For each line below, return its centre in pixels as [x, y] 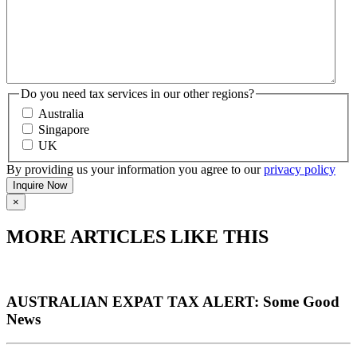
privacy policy [300, 170]
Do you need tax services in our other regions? [137, 93]
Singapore [64, 130]
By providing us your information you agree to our [135, 170]
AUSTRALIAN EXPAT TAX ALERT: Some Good [173, 301]
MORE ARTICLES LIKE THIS [137, 237]
